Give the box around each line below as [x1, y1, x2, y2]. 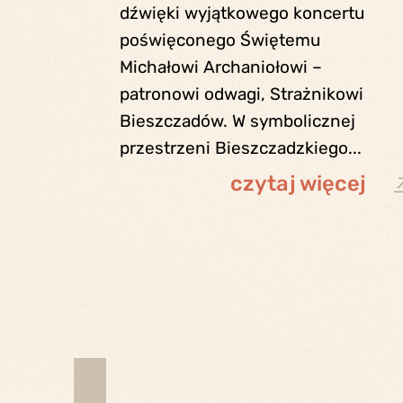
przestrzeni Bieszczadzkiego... [119, 138, 362, 159]
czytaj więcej [229, 171, 366, 197]
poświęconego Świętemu [119, 30, 320, 51]
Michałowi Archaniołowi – [119, 57, 322, 78]
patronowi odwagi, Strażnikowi [119, 84, 363, 105]
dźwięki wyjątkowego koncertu [119, 3, 364, 24]
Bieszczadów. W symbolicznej [119, 111, 355, 132]
